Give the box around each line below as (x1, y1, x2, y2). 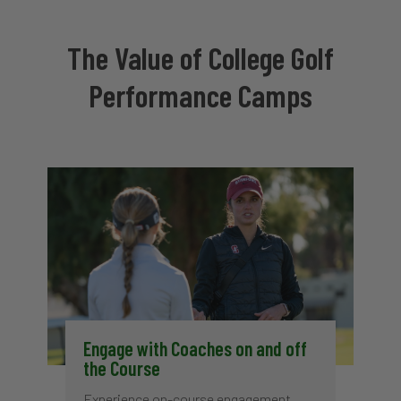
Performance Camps (88, 75, 312, 114)
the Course (82, 356, 160, 380)
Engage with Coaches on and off (82, 337, 307, 361)
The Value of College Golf (66, 38, 334, 76)
